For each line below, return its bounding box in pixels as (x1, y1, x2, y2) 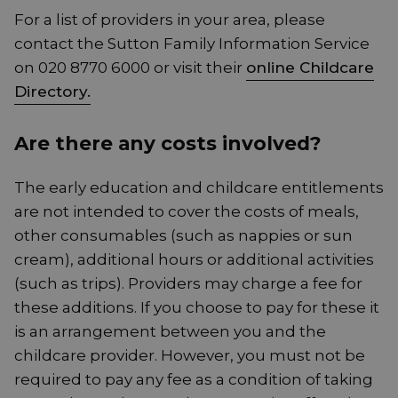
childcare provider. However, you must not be (14, 346, 365, 365)
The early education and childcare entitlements (14, 179, 384, 197)
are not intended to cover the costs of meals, (14, 203, 359, 221)
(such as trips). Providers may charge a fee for (14, 275, 362, 293)
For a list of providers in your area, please (14, 11, 325, 29)
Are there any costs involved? (14, 131, 322, 155)
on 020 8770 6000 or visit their (14, 59, 246, 77)
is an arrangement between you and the (14, 322, 326, 341)
